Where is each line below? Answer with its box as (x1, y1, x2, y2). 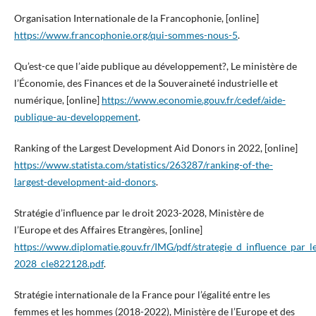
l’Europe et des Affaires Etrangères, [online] (13, 223, 202, 236)
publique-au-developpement (13, 110, 138, 123)
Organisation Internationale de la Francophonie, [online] (13, 11, 259, 24)
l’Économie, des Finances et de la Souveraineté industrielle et (13, 76, 278, 89)
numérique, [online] (13, 93, 102, 106)
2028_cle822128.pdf (13, 257, 104, 269)
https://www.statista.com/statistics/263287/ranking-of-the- (13, 158, 273, 171)
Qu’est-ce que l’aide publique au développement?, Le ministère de (13, 59, 297, 72)
